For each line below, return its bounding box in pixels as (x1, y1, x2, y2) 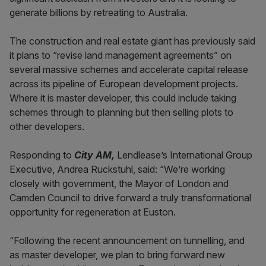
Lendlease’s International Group (117, 149, 252, 161)
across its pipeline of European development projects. (9, 78, 238, 90)
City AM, (74, 149, 117, 161)
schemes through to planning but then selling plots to (9, 106, 233, 119)
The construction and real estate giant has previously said (9, 35, 255, 47)
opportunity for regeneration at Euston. (9, 206, 176, 218)
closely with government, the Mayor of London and (9, 178, 229, 190)
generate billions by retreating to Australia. (9, 7, 188, 19)
